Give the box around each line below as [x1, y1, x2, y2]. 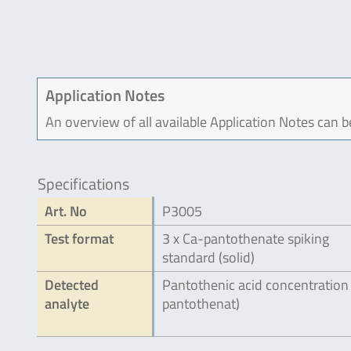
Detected [45, 273, 99, 295]
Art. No [45, 200, 87, 222]
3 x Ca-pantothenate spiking [162, 227, 329, 249]
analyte [45, 292, 89, 314]
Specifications [38, 171, 129, 196]
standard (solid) [162, 246, 255, 268]
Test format [45, 227, 114, 249]
